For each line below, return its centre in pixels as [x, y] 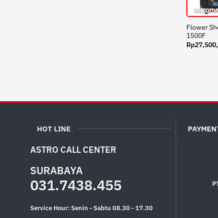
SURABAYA [56, 171]
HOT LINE [54, 129]
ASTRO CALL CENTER [73, 150]
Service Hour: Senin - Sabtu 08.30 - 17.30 [91, 208]
